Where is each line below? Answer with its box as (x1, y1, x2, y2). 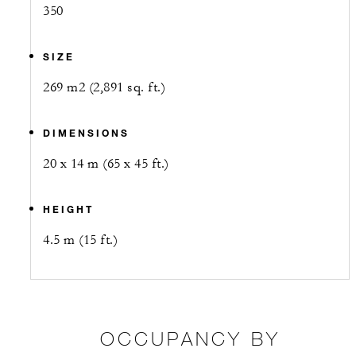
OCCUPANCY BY (99, 327, 281, 350)
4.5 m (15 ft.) (43, 232, 118, 249)
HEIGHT (43, 203, 94, 216)
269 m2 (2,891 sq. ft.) (43, 79, 165, 96)
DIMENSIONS (43, 126, 130, 140)
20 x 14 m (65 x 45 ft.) (43, 156, 169, 172)
